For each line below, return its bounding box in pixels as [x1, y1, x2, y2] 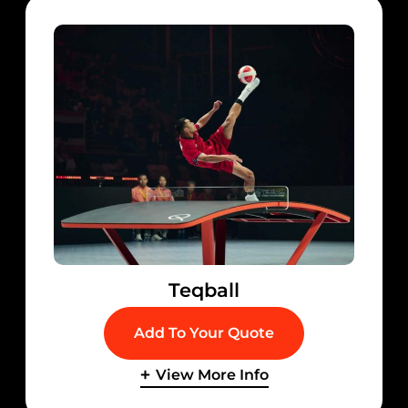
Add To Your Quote [134, 323, 274, 342]
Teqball [168, 278, 240, 301]
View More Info [155, 365, 269, 383]
